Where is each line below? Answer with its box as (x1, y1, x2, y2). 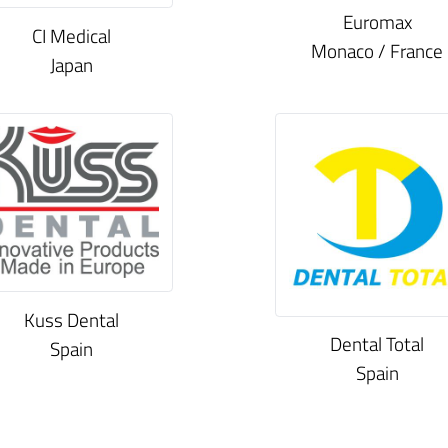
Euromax (342, 7, 412, 37)
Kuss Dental (23, 304, 119, 334)
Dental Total (330, 329, 424, 359)
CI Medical (31, 20, 111, 50)
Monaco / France (311, 36, 443, 66)
